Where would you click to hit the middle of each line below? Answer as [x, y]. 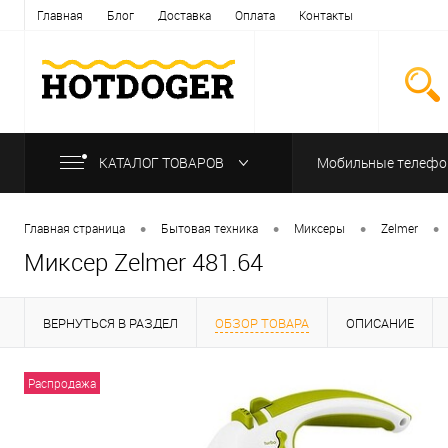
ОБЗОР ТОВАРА [262, 322]
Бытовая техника [209, 228]
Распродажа [62, 382]
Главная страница [74, 228]
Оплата [255, 15]
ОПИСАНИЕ [380, 322]
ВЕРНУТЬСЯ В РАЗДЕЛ [110, 322]
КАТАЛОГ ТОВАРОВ [163, 162]
